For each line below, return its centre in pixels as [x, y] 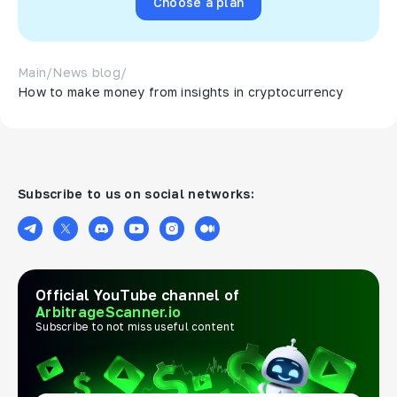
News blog [86, 72]
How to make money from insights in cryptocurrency [181, 91]
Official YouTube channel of [138, 295]
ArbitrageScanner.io [109, 311]
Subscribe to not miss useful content [136, 326]
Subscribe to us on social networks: [136, 193]
